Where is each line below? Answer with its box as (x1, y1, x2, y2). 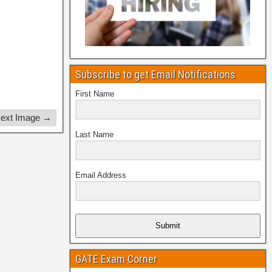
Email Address (75, 170, 126, 180)
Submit (155, 221, 180, 231)
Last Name (75, 129, 114, 139)
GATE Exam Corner (75, 252, 157, 265)
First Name (75, 89, 114, 99)
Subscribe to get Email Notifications (75, 68, 236, 81)
